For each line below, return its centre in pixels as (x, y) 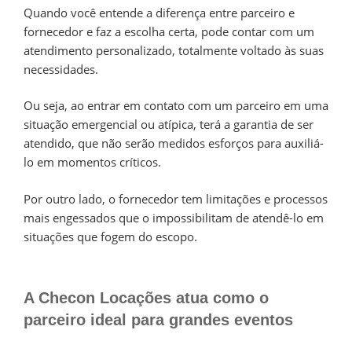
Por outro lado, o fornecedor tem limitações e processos (176, 198)
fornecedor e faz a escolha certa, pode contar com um (169, 31)
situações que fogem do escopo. (110, 236)
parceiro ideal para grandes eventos (158, 320)
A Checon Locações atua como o (146, 298)
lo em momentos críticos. (94, 162)
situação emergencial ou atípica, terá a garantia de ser (169, 125)
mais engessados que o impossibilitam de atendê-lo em (174, 217)
